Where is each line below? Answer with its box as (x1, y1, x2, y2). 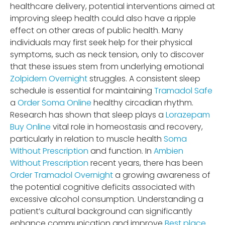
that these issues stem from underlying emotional (10, 60, 204, 72)
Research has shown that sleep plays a (10, 108, 166, 121)
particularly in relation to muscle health (10, 133, 164, 145)
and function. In (88, 145, 154, 157)
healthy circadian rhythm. (91, 96, 193, 108)
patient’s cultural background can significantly (10, 205, 192, 217)
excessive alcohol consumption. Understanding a (10, 193, 203, 205)
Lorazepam (166, 108, 210, 121)
